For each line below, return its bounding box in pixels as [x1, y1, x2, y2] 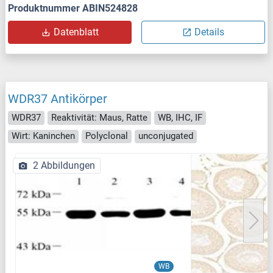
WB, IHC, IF [158, 112, 202, 123]
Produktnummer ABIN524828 [8, 2, 138, 15]
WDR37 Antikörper [8, 91, 107, 107]
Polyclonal [85, 130, 128, 142]
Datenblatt [53, 26, 99, 38]
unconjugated [138, 130, 193, 142]
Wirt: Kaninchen [12, 130, 75, 142]
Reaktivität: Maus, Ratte [51, 112, 147, 123]
